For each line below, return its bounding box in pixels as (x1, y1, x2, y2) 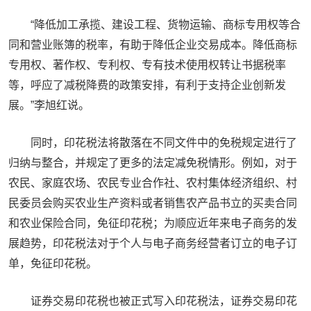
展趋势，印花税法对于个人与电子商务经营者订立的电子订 (8, 237, 297, 249)
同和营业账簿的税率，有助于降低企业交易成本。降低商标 (8, 39, 297, 51)
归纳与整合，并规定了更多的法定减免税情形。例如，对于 (8, 157, 297, 169)
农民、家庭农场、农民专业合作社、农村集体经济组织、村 (8, 177, 297, 189)
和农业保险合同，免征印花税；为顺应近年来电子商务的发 (8, 217, 297, 229)
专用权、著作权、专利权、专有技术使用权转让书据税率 (8, 59, 286, 71)
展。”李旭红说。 (8, 99, 90, 111)
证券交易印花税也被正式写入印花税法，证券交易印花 (31, 295, 297, 307)
